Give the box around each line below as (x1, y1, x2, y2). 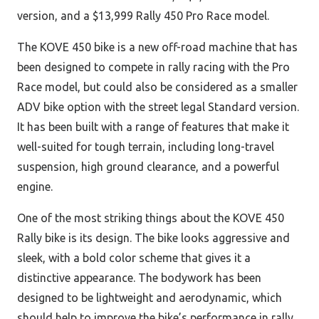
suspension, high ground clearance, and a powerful (17, 160, 279, 174)
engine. (17, 180, 53, 194)
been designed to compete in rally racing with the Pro (17, 61, 290, 74)
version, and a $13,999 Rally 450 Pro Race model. (17, 9, 269, 23)
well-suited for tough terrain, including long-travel (17, 140, 274, 154)
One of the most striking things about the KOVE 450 (17, 211, 284, 225)
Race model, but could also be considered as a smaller (17, 80, 298, 94)
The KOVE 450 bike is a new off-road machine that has (17, 41, 298, 54)
